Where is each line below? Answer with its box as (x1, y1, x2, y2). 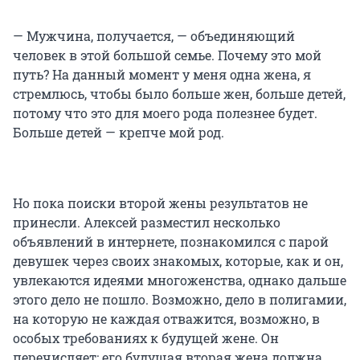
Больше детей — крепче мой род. (13, 124, 224, 141)
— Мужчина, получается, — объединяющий (13, 27, 295, 45)
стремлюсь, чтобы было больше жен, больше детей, (13, 85, 346, 103)
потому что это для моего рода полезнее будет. (13, 104, 317, 122)
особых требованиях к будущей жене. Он (13, 329, 279, 347)
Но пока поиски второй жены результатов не (13, 194, 308, 212)
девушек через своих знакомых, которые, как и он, (13, 252, 343, 270)
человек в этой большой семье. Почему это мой (13, 47, 321, 64)
